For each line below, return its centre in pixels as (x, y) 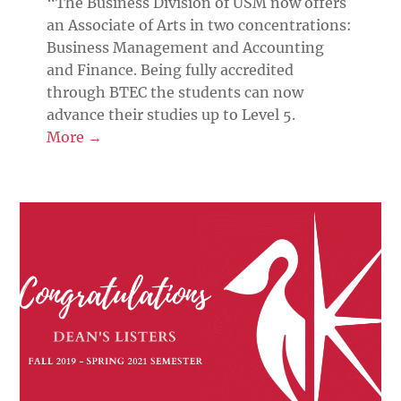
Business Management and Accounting (186, 48)
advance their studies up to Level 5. (171, 115)
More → (75, 137)
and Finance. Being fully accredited (171, 70)
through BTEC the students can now (175, 93)
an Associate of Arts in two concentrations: (200, 26)
